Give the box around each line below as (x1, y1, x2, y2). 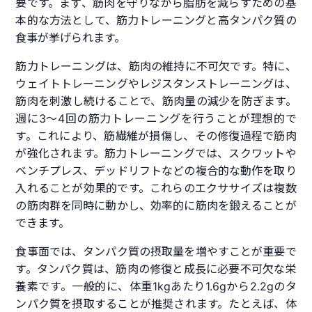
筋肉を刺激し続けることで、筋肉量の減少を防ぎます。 (15, 94, 297, 109)
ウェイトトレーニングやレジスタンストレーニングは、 (15, 77, 297, 91)
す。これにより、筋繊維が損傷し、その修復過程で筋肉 (15, 129, 297, 143)
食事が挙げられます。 (15, 31, 126, 45)
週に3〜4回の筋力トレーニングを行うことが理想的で (15, 111, 297, 126)
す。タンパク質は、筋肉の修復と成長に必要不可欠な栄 (15, 262, 297, 276)
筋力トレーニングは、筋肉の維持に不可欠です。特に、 (15, 59, 297, 74)
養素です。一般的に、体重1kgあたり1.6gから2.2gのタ (15, 279, 297, 294)
